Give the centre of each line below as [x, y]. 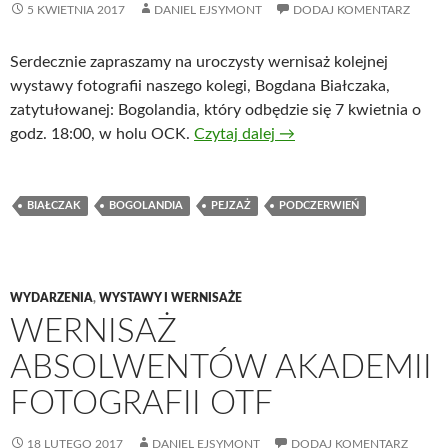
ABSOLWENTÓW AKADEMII [221, 367]
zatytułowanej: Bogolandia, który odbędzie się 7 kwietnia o [215, 110]
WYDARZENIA [51, 298]
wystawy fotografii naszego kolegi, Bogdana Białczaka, [200, 86]
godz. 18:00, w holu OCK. [102, 134]
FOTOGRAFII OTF [141, 403]
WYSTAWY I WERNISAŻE [170, 298]
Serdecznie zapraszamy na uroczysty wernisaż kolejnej [199, 62]
